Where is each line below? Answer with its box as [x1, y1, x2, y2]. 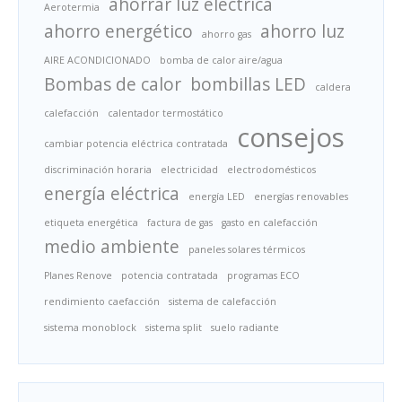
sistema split [145, 321, 202, 334]
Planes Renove [44, 269, 112, 282]
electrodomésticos [227, 163, 316, 176]
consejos [237, 119, 345, 155]
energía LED [188, 190, 245, 203]
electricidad [161, 163, 218, 176]
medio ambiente [44, 235, 179, 258]
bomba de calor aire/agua [160, 54, 283, 66]
